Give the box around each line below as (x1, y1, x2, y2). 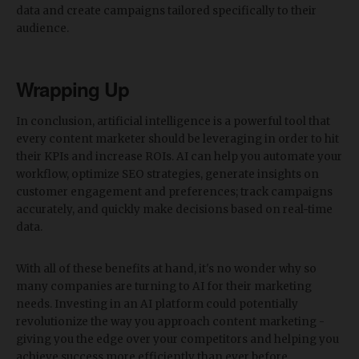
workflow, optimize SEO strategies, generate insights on (16, 167, 319, 181)
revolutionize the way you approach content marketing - (16, 314, 325, 329)
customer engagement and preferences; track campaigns (16, 184, 333, 199)
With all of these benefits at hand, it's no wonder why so (16, 261, 317, 276)
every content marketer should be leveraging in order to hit (16, 131, 339, 146)
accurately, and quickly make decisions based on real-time (16, 202, 333, 216)
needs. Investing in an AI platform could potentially (16, 296, 298, 311)
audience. (16, 21, 69, 35)
